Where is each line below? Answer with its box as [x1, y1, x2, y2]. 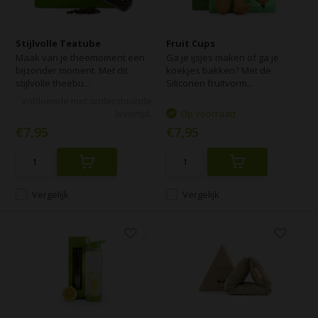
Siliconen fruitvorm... [166, 77, 253, 89]
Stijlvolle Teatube [16, 37, 102, 50]
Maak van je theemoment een [16, 51, 146, 64]
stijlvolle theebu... [16, 77, 91, 89]
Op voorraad [180, 107, 236, 120]
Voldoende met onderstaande [21, 94, 152, 107]
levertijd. [115, 107, 152, 120]
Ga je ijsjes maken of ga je [166, 51, 279, 64]
